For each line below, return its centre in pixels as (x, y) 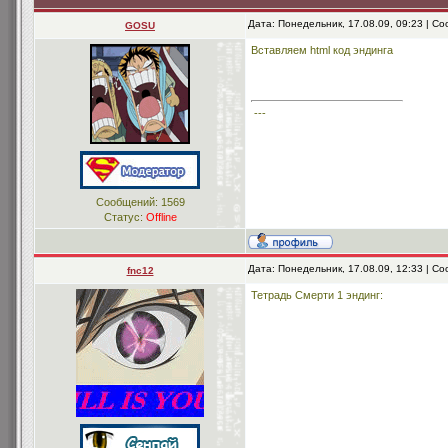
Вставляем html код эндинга (322, 50)
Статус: (124, 217)
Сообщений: (128, 202)
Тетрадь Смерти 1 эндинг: (317, 295)
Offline (161, 217)
